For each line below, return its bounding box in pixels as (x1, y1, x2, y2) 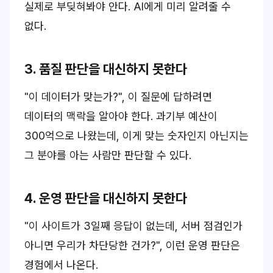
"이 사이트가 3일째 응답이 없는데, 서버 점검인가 (24, 219, 243, 232)
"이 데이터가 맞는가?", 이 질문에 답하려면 (24, 90, 212, 103)
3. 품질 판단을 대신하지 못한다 (24, 61, 187, 77)
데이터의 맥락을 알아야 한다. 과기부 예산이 (24, 110, 218, 122)
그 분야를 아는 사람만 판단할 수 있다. (24, 149, 191, 161)
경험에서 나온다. (24, 258, 98, 271)
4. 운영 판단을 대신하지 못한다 (24, 190, 187, 206)
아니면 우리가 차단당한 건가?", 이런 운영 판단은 (24, 239, 240, 252)
